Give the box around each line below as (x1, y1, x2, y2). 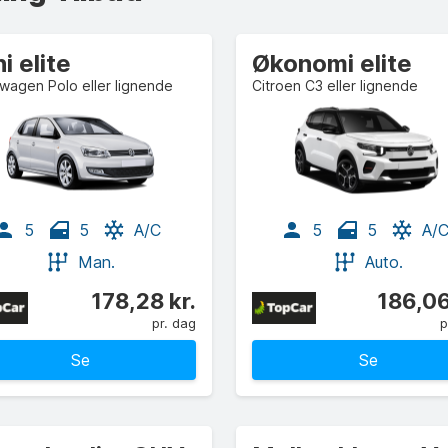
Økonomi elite (252, 49, 412, 78)
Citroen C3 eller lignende (252, 77, 418, 94)
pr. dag (152, 315, 196, 331)
